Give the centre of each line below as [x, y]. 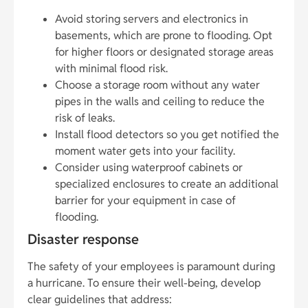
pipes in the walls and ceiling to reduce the [160, 102]
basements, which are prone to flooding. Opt [164, 36]
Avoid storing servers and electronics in [152, 19]
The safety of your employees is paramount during [151, 267]
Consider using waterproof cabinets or [149, 168]
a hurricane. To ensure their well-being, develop [144, 283]
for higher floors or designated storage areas [164, 52]
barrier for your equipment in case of [145, 201]
